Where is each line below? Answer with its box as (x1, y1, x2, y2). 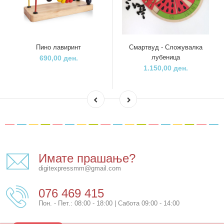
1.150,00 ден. (143, 63, 188, 72)
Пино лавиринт (36, 43, 81, 51)
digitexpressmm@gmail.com (38, 164, 121, 172)
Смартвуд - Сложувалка (128, 43, 202, 51)
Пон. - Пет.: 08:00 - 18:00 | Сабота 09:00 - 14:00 (38, 199, 179, 207)
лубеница (151, 53, 180, 61)
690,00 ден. (39, 53, 78, 62)
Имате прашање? (38, 151, 135, 165)
